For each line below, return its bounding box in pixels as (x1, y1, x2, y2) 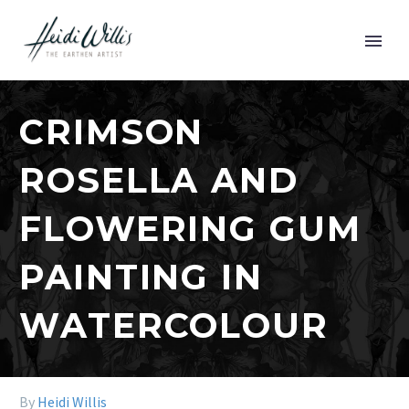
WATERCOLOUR (19, 304, 329, 347)
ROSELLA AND (19, 159, 299, 202)
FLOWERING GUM (19, 207, 362, 250)
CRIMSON (19, 110, 204, 153)
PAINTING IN (19, 256, 263, 299)
